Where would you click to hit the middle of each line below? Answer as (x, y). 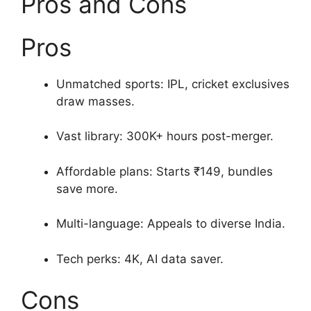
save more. (87, 188)
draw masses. (95, 101)
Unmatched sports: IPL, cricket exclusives (173, 84)
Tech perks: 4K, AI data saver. (140, 259)
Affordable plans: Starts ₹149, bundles (165, 171)
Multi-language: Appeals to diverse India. (171, 224)
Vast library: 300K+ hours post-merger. (165, 136)
